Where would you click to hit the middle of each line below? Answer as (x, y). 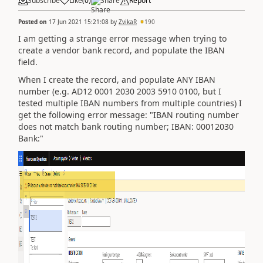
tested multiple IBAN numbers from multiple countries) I (130, 103)
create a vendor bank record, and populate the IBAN (122, 50)
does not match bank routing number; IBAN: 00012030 (126, 127)
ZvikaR (128, 21)
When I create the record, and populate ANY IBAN (117, 80)
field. (28, 62)
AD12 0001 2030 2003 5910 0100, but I (146, 91)
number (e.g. (45, 91)
